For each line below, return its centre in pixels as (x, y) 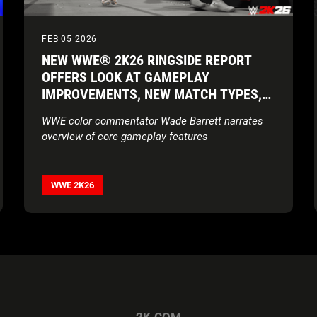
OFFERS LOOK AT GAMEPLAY (126, 77)
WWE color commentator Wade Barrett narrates (152, 121)
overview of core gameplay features (125, 137)
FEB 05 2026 (70, 39)
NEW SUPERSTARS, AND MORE (130, 111)
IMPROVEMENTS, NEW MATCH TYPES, (152, 94)
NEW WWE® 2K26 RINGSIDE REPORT (147, 60)
